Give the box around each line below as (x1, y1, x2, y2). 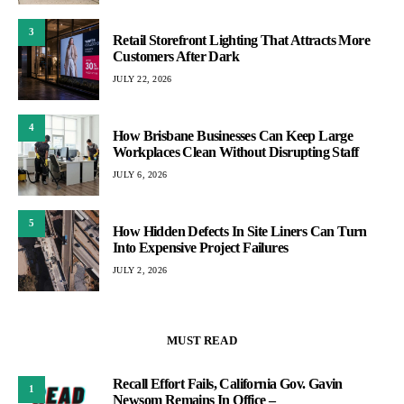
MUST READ (167, 333, 237, 347)
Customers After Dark (113, 49, 240, 64)
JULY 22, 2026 (113, 74, 172, 84)
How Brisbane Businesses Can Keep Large (113, 128, 353, 143)
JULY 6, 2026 (113, 170, 167, 179)
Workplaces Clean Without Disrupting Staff (113, 144, 359, 160)
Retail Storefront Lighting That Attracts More (113, 32, 370, 48)
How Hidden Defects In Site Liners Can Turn (113, 224, 367, 239)
